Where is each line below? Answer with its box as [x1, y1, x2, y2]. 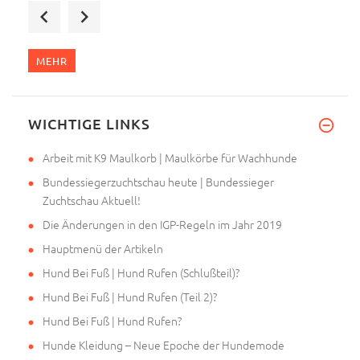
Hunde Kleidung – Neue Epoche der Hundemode [43, 337, 284, 354]
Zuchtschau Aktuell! [43, 192, 141, 209]
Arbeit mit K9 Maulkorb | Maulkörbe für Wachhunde [43, 149, 297, 166]
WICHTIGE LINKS [28, 114, 150, 133]
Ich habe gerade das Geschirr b [109, 103, 262, 118]
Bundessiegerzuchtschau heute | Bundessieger [43, 174, 274, 190]
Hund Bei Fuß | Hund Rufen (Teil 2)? [43, 288, 217, 305]
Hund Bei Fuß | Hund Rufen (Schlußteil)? [43, 264, 239, 281]
